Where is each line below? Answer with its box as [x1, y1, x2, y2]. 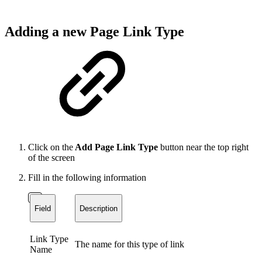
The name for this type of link [75, 239, 184, 250]
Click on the [28, 142, 73, 153]
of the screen [28, 153, 75, 163]
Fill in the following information [28, 173, 146, 183]
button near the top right [158, 142, 249, 153]
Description [80, 204, 118, 213]
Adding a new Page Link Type [5, 23, 184, 39]
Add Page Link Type [73, 142, 158, 153]
